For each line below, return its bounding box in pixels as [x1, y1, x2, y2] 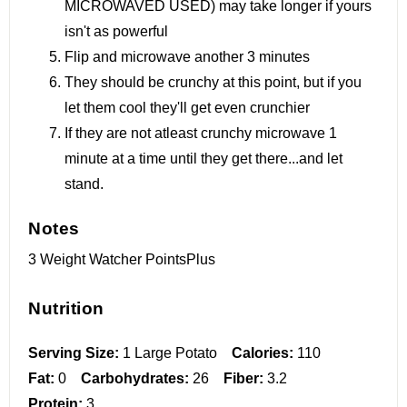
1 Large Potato [123, 344, 217, 361]
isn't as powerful [65, 24, 168, 40]
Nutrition [28, 299, 104, 319]
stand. [65, 176, 104, 193]
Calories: [232, 344, 293, 361]
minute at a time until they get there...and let [65, 151, 342, 167]
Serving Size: [28, 344, 119, 361]
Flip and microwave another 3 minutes [65, 49, 310, 65]
